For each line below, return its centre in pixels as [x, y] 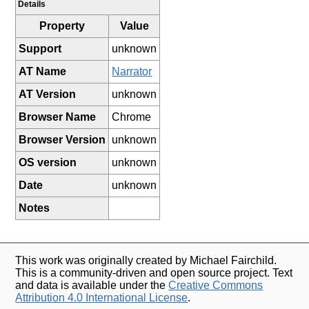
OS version [48, 162]
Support [40, 48]
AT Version [48, 94]
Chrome [132, 117]
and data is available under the [92, 285]
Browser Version [62, 139]
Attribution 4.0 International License [102, 297]
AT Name [43, 71]
